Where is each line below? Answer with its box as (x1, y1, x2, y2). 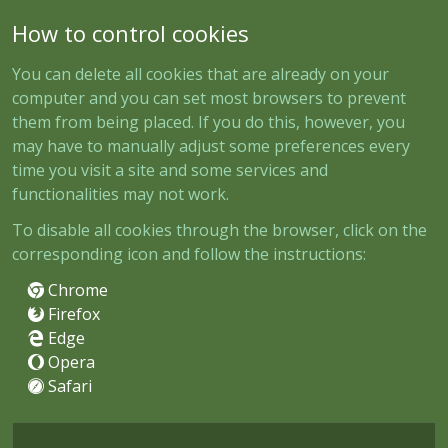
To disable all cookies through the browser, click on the (12, 218, 427, 241)
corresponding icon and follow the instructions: (12, 242, 366, 265)
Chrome (44, 278, 108, 301)
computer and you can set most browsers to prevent (12, 86, 406, 109)
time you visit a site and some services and (12, 158, 328, 181)
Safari (44, 374, 92, 397)
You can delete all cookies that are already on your (12, 62, 389, 85)
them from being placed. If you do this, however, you (12, 110, 405, 133)
